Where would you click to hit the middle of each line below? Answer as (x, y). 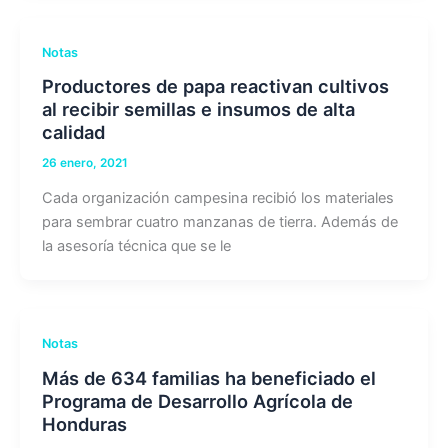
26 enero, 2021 (84, 163)
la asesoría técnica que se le (136, 246)
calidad (73, 132)
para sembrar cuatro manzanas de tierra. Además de (219, 222)
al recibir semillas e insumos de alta (198, 109)
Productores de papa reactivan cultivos (215, 86)
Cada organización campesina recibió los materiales (217, 198)
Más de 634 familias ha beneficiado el (208, 378)
